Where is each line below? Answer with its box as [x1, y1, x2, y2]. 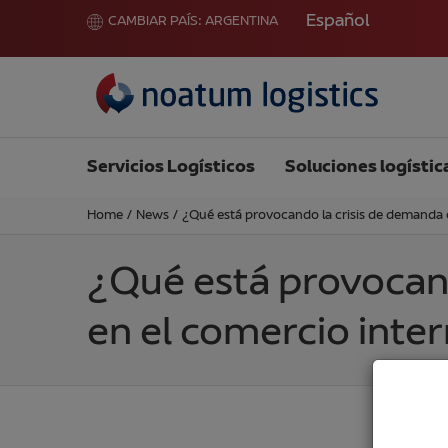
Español [306, 9, 370, 34]
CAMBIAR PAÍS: [108, 13, 202, 31]
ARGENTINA [205, 13, 278, 31]
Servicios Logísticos [87, 155, 255, 180]
